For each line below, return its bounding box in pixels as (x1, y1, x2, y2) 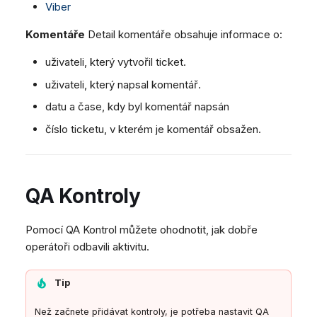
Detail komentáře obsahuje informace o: (85, 28, 282, 42)
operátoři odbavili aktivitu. (25, 240, 149, 254)
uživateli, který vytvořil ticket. (45, 55, 187, 69)
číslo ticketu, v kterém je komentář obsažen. (45, 122, 262, 136)
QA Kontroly (25, 184, 141, 209)
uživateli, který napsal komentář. (45, 77, 202, 91)
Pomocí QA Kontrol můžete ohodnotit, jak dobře (25, 223, 258, 237)
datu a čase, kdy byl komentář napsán (45, 100, 230, 114)
